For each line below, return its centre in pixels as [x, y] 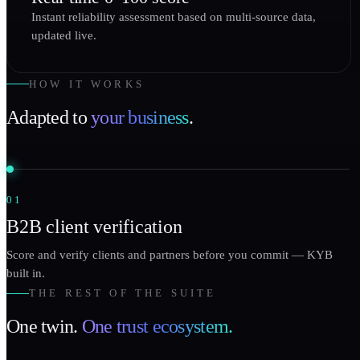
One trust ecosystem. [157, 327]
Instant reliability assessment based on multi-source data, [174, 17]
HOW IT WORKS [87, 84]
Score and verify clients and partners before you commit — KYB [170, 254]
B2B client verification [94, 226]
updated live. [64, 36]
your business [140, 117]
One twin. [44, 327]
